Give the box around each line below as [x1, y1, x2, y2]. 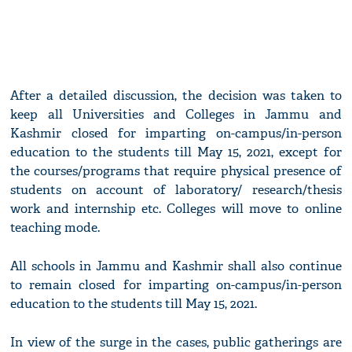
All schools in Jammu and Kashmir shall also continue [10, 258, 342, 275]
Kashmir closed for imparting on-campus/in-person [10, 125, 342, 142]
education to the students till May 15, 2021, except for [10, 144, 342, 161]
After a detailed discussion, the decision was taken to [10, 87, 342, 104]
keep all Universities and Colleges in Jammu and [10, 106, 342, 123]
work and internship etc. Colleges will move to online [10, 200, 342, 218]
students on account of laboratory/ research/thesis [10, 181, 342, 199]
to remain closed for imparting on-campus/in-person [10, 277, 342, 294]
